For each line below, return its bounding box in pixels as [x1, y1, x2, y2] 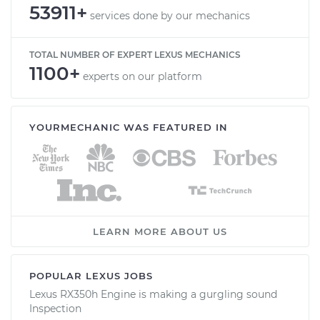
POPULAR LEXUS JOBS [29, 269, 153, 281]
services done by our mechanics [90, 9, 250, 22]
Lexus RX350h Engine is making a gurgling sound [29, 287, 277, 301]
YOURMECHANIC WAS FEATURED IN [29, 121, 228, 133]
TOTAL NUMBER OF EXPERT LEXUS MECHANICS [29, 49, 241, 60]
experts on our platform [83, 69, 202, 83]
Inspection [29, 301, 81, 315]
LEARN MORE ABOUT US [93, 225, 227, 237]
